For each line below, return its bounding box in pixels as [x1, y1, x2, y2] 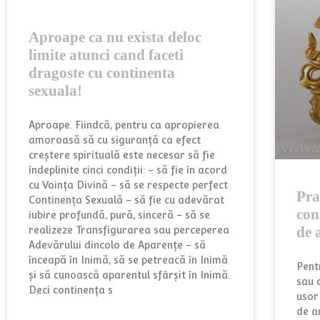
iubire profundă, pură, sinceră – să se [29, 209, 210, 221]
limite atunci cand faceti [29, 46, 184, 64]
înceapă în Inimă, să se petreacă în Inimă [29, 254, 228, 266]
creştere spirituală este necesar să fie [29, 149, 215, 161]
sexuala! [29, 81, 82, 99]
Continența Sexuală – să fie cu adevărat [29, 194, 224, 206]
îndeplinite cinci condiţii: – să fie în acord [29, 164, 227, 176]
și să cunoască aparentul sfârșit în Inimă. [29, 269, 230, 281]
